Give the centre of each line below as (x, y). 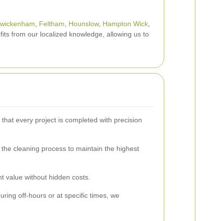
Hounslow (84, 24)
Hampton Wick (125, 24)
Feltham (52, 24)
